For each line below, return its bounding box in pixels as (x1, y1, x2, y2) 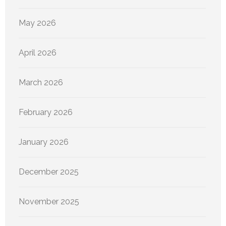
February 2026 (19, 107, 73, 117)
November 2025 (19, 196, 79, 206)
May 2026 (19, 18, 56, 28)
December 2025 (19, 166, 79, 177)
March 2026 (19, 77, 63, 87)
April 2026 (19, 47, 56, 58)
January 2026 (19, 137, 69, 147)
